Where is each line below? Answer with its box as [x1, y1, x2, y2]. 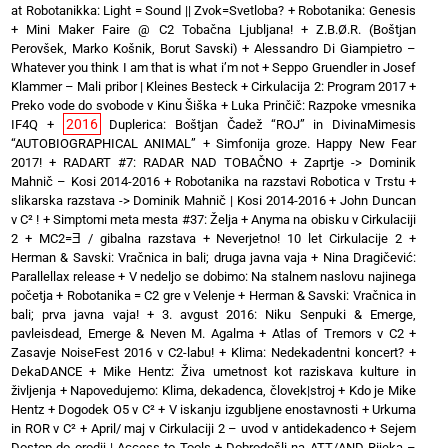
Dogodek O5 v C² [58, 401, 155, 417]
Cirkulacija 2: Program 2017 [251, 78, 406, 94]
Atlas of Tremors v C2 [271, 325, 404, 341]
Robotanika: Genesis [298, 2, 417, 18]
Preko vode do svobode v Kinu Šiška [11, 97, 218, 113]
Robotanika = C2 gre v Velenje [66, 287, 236, 303]
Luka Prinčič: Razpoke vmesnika [231, 97, 417, 113]
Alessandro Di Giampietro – [254, 40, 417, 56]
